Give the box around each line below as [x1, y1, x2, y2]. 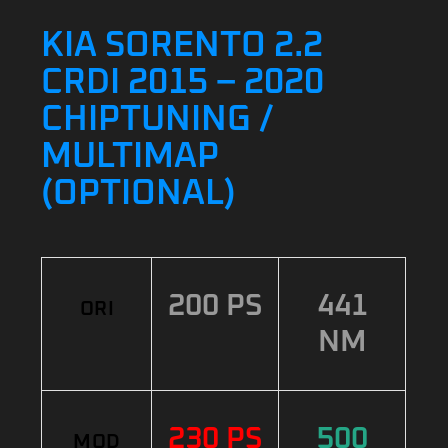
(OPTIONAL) [41, 176, 237, 211]
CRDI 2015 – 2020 [41, 65, 325, 100]
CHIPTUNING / [41, 102, 275, 137]
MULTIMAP [41, 139, 220, 174]
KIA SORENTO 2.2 [41, 28, 324, 63]
